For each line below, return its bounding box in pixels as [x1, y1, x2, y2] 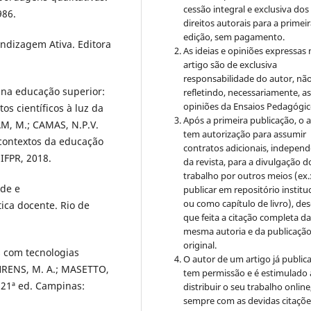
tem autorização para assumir [183, 127, 307, 140]
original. [183, 238, 217, 251]
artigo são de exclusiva [183, 58, 278, 71]
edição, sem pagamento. [183, 30, 285, 43]
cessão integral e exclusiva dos [183, 2, 310, 15]
